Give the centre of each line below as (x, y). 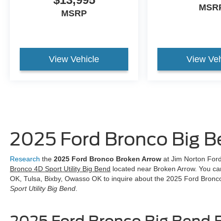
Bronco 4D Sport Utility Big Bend (60, 169)
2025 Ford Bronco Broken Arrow (108, 159)
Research (25, 159)
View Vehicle (74, 59)
